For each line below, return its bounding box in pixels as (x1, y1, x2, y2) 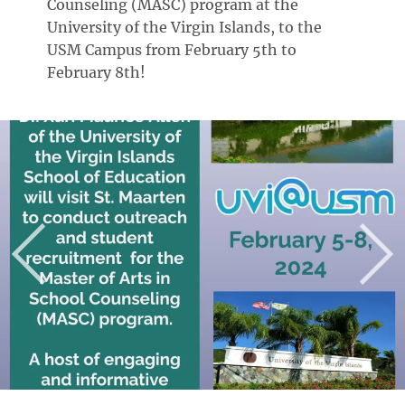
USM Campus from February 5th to (47, 41, 297, 59)
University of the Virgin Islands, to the (47, 18, 323, 36)
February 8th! (47, 63, 146, 81)
